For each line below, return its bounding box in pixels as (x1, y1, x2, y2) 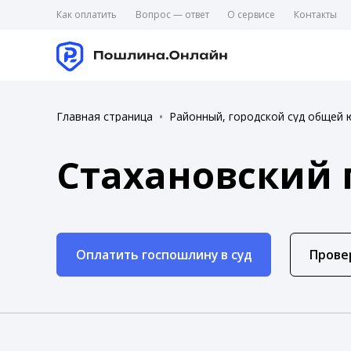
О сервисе (227, 7, 276, 21)
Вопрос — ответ (135, 7, 209, 21)
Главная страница (56, 108, 153, 124)
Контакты (293, 7, 337, 21)
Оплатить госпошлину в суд (75, 245, 252, 263)
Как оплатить (56, 7, 117, 21)
